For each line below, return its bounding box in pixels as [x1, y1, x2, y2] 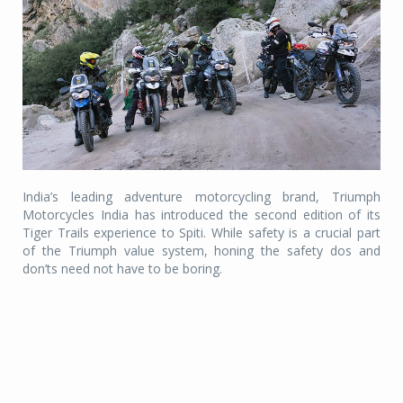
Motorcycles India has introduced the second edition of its [22, 205, 381, 223]
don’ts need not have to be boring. [22, 259, 222, 277]
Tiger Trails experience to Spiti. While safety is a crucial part [22, 223, 381, 241]
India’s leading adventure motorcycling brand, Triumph [22, 187, 381, 205]
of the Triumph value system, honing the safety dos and [22, 241, 381, 259]
